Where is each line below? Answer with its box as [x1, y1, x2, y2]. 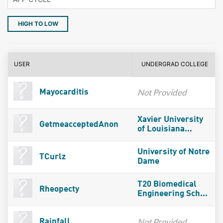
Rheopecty [37, 185, 79, 194]
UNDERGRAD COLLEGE [141, 60, 209, 68]
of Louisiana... [137, 124, 192, 133]
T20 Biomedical [137, 180, 197, 189]
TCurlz [37, 152, 66, 161]
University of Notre [137, 147, 210, 156]
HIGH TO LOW [17, 19, 58, 27]
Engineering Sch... [137, 189, 208, 198]
